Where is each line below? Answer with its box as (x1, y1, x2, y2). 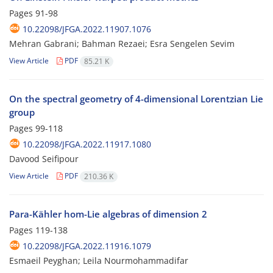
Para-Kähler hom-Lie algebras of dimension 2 (9, 208, 207, 221)
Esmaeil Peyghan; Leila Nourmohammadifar (9, 255, 188, 267)
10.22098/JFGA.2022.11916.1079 (23, 240, 151, 252)
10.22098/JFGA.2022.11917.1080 (23, 138, 151, 151)
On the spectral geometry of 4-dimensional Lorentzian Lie (9, 93, 263, 105)
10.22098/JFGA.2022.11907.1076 (23, 23, 151, 35)
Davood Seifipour (9, 153, 79, 165)
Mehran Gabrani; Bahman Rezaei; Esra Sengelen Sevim (9, 38, 235, 50)
